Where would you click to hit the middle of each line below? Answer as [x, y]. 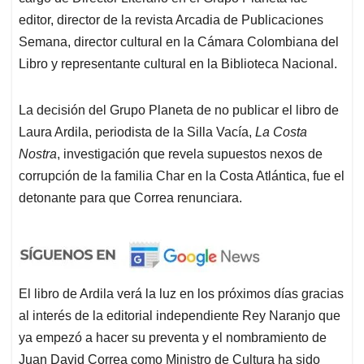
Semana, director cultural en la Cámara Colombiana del [179, 42]
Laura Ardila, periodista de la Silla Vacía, [137, 132]
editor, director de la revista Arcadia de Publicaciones [171, 20]
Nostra [38, 154]
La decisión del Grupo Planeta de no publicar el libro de [179, 110]
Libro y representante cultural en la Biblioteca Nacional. [180, 64]
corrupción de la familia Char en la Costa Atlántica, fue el [182, 176]
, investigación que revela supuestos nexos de [190, 154]
